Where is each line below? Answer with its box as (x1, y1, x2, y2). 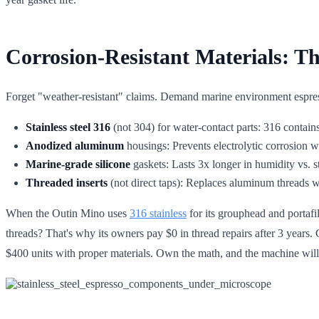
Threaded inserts (26, 176, 108, 189)
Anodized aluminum (26, 139, 124, 152)
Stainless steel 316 (26, 120, 110, 133)
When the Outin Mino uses (6, 206, 130, 219)
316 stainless (130, 206, 187, 219)
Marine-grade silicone (26, 157, 130, 170)
